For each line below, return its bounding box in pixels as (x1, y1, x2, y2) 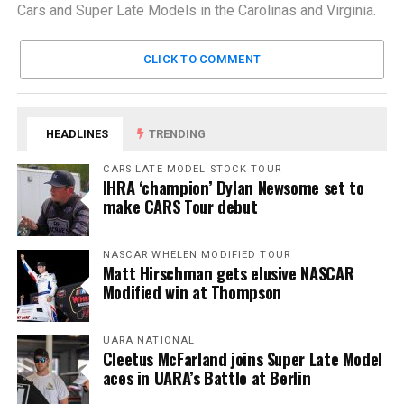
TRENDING (146, 127, 207, 142)
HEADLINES (43, 127, 109, 142)
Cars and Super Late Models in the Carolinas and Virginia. (16, 2, 376, 20)
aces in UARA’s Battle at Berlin (102, 365, 311, 390)
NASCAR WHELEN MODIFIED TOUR (102, 249, 290, 262)
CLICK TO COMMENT (142, 52, 262, 67)
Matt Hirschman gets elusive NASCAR (102, 261, 354, 286)
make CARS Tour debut (102, 194, 258, 219)
